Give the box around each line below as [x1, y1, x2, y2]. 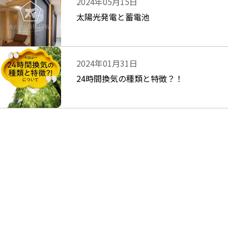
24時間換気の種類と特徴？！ [76, 72, 183, 84]
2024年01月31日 [76, 57, 137, 69]
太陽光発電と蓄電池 [76, 11, 150, 23]
